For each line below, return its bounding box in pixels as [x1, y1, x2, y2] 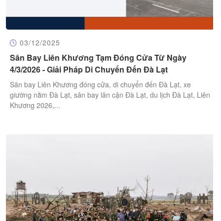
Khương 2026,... [10, 100, 60, 110]
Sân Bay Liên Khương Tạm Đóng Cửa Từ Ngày [10, 52, 186, 64]
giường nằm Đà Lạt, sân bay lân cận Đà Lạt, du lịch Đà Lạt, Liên [10, 90, 210, 100]
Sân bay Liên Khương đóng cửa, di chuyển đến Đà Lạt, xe [10, 79, 191, 90]
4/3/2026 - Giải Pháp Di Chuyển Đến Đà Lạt [10, 64, 168, 75]
